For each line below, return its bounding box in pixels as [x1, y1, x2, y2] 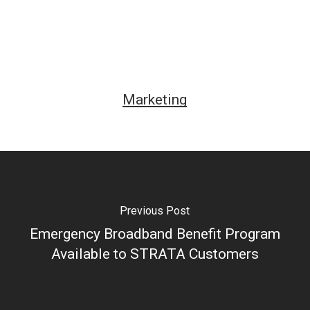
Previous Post [120, 204, 190, 218]
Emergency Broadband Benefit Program [29, 226, 280, 243]
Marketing [122, 91, 188, 108]
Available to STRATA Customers [51, 246, 259, 263]
